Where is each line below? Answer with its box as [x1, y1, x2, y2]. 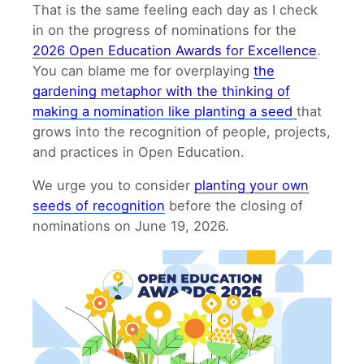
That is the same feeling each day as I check [32, 2, 318, 19]
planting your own [194, 177, 309, 194]
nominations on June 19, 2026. [32, 218, 229, 235]
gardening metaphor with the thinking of [32, 83, 290, 100]
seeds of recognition [32, 197, 165, 214]
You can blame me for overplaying [32, 63, 253, 80]
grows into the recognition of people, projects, [32, 123, 331, 141]
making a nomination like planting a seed [32, 103, 297, 120]
